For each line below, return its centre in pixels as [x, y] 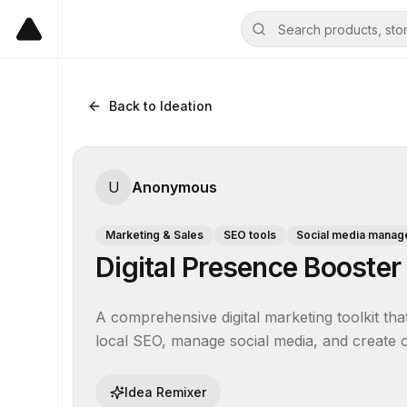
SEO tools [250, 235]
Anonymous [174, 187]
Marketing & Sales [154, 235]
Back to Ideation [161, 106]
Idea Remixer [165, 392]
